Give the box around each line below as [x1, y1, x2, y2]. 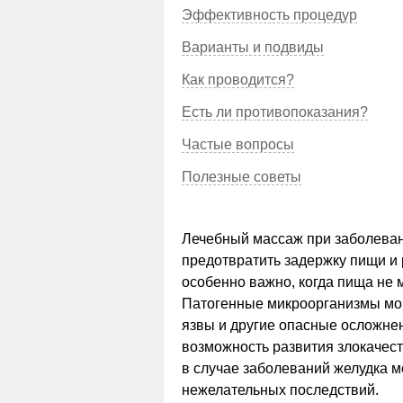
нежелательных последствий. [182, 382, 379, 398]
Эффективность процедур [182, 7, 357, 22]
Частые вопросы [182, 137, 294, 152]
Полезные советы [182, 169, 301, 184]
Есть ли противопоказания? [182, 104, 368, 120]
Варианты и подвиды [182, 40, 324, 55]
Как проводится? [182, 72, 294, 87]
